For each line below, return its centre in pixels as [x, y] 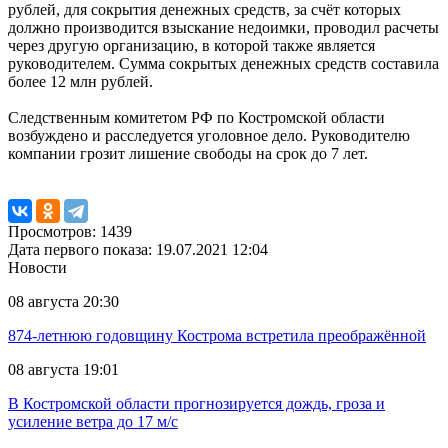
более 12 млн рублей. [80, 82]
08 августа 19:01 [63, 370]
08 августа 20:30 [63, 302]
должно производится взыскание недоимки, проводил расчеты [223, 28]
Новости [37, 268]
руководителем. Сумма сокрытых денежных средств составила [223, 64]
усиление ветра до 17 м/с [93, 422]
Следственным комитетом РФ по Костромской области [196, 118]
